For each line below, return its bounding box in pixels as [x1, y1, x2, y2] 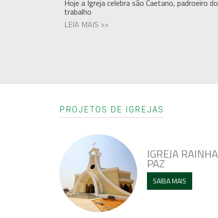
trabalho [64, 6, 91, 18]
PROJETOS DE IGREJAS [59, 104, 164, 115]
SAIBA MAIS [153, 176, 186, 186]
